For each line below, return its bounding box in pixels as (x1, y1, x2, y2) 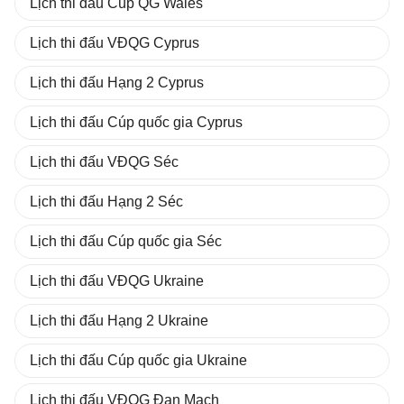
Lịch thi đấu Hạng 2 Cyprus (30, 75, 204, 90)
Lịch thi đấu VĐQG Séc (30, 154, 179, 170)
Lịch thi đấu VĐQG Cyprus (30, 35, 199, 50)
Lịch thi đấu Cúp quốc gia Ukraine (30, 353, 247, 368)
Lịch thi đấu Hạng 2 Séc (30, 194, 183, 209)
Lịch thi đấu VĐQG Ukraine (30, 273, 204, 289)
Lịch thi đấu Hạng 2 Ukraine (30, 313, 208, 328)
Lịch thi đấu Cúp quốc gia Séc (30, 234, 222, 249)
